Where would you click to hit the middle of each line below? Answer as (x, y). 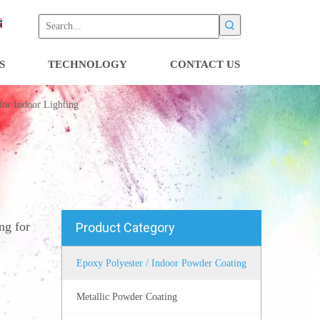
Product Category (125, 227)
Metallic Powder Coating (127, 297)
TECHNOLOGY (87, 64)
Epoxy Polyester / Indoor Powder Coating (161, 263)
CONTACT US (205, 64)
